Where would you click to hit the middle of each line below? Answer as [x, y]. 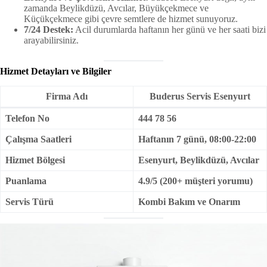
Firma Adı [67, 96]
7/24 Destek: [49, 30]
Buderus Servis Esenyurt [200, 96]
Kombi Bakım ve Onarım [189, 201]
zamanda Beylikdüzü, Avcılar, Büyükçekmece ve [116, 8]
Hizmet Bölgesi [35, 160]
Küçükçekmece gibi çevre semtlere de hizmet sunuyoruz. [131, 19]
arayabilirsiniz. [51, 41]
